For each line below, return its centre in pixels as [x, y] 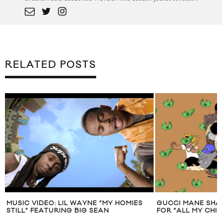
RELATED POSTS [51, 65]
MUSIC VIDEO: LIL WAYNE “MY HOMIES [75, 203]
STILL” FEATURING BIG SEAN [58, 210]
